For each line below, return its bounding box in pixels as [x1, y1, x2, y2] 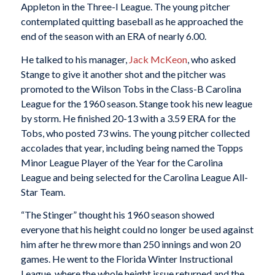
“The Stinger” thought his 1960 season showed [20, 209, 214, 221]
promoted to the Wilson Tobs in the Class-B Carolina [20, 82, 241, 95]
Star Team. [20, 185, 65, 198]
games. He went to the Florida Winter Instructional [20, 253, 233, 265]
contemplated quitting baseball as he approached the [20, 15, 243, 28]
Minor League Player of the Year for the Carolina [20, 156, 223, 168]
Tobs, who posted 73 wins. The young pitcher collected [20, 126, 250, 139]
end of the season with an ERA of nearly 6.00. [20, 30, 206, 42]
